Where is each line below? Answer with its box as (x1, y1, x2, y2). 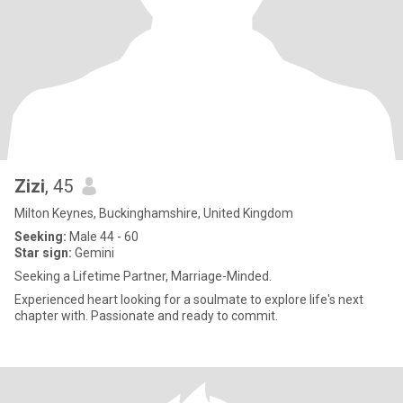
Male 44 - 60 (67, 229, 139, 244)
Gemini (72, 246, 114, 260)
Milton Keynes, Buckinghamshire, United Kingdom (14, 206, 293, 220)
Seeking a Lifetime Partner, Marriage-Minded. (14, 269, 272, 283)
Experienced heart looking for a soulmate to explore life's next (14, 292, 363, 307)
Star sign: (14, 246, 72, 260)
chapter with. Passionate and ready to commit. (14, 309, 278, 323)
